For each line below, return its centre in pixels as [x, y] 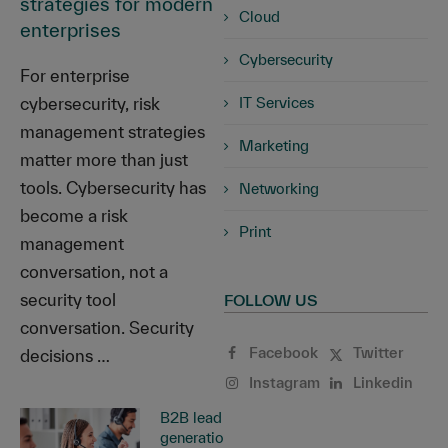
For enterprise [75, 76]
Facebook [283, 353]
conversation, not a [94, 272]
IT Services [276, 103]
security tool [68, 300]
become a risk [74, 216]
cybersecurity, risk [90, 104]
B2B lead [191, 418]
